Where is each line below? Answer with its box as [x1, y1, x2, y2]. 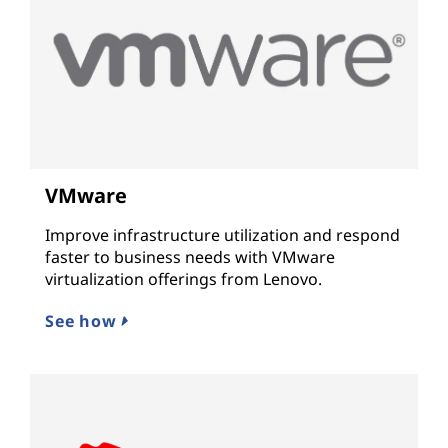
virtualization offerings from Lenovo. [45, 268, 322, 291]
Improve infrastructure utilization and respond [45, 224, 400, 247]
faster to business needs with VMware [45, 246, 335, 269]
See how [45, 310, 122, 333]
